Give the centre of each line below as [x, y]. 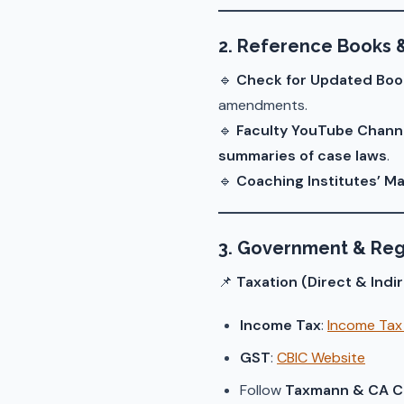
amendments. [263, 105]
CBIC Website [321, 358]
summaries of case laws [303, 156]
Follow [262, 390]
